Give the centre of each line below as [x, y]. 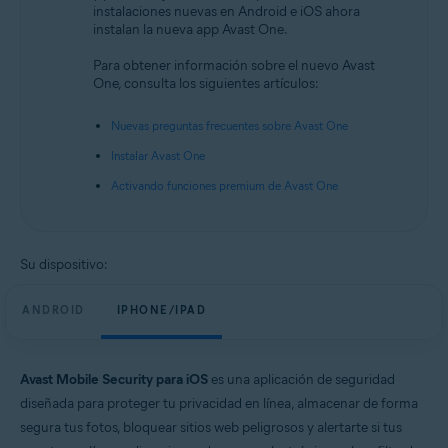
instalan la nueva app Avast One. [190, 29]
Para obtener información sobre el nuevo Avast [234, 65]
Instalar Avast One [158, 155]
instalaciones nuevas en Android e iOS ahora [226, 11]
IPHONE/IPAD [161, 310]
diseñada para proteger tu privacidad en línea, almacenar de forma [219, 403]
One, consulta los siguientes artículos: [206, 83]
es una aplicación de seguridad [301, 379]
